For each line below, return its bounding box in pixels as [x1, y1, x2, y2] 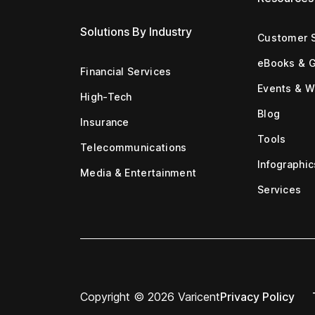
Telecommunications [80, 141, 187, 153]
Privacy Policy [220, 289, 295, 304]
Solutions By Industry [80, 24, 192, 39]
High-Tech [80, 90, 133, 103]
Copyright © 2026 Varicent [80, 289, 220, 304]
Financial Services [80, 65, 172, 77]
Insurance [80, 115, 129, 128]
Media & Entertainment [80, 166, 197, 179]
